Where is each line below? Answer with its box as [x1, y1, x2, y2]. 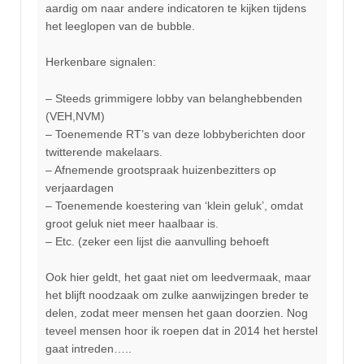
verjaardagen [45, 180, 114, 194]
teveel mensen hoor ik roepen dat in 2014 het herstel [45, 324, 318, 338]
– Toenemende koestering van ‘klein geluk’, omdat [45, 198, 303, 212]
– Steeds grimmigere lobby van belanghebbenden [45, 91, 302, 105]
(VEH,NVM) [45, 109, 105, 123]
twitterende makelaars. [45, 145, 162, 158]
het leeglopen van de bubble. [45, 19, 195, 32]
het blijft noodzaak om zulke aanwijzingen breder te [45, 288, 309, 302]
